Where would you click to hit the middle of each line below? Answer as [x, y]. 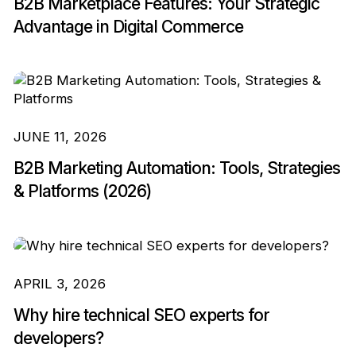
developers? [58, 338]
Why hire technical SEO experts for [141, 315]
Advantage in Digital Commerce [128, 27]
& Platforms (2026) [82, 191]
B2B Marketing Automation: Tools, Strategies [176, 168]
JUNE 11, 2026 [60, 137]
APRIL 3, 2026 [59, 284]
